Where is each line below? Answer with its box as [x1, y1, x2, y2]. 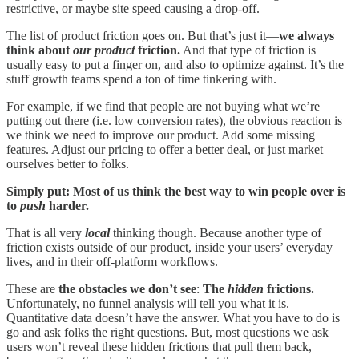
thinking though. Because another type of [110, 225, 321, 240]
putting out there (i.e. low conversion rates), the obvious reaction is [6, 113, 342, 127]
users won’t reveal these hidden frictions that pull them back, [6, 339, 312, 353]
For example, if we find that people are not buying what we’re [6, 99, 320, 113]
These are [6, 281, 58, 296]
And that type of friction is [180, 42, 316, 57]
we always [279, 28, 334, 42]
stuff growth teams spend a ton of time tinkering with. [6, 71, 276, 86]
